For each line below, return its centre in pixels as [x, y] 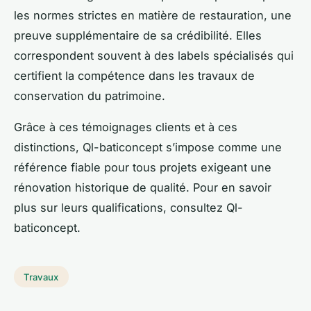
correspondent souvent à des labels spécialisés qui [154, 55]
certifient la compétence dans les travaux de [134, 75]
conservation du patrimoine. [90, 95]
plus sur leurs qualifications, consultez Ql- [128, 207]
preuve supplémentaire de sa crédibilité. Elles [138, 35]
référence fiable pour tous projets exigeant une [143, 167]
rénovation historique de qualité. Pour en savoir [143, 187]
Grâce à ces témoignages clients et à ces [126, 127]
